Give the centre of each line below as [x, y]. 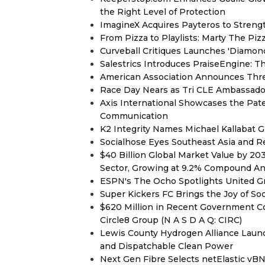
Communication [134, 116]
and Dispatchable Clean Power [167, 246]
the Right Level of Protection [163, 12]
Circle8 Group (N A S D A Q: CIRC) [171, 220]
